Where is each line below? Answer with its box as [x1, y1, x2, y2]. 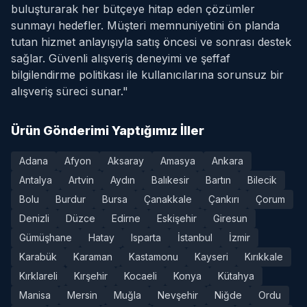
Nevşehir [158, 289, 198, 301]
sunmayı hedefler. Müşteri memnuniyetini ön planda [11, 19, 280, 32]
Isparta [131, 232, 161, 243]
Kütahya [218, 270, 254, 282]
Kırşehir [74, 270, 108, 282]
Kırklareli [19, 270, 58, 282]
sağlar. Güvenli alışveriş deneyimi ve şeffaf [11, 51, 230, 65]
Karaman [73, 251, 112, 262]
